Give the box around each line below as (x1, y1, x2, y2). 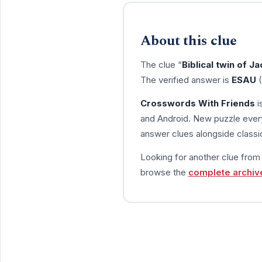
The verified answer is (140, 74, 232, 85)
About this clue (140, 30, 237, 51)
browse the (140, 166, 188, 178)
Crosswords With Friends (140, 97, 255, 109)
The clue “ (140, 58, 182, 70)
